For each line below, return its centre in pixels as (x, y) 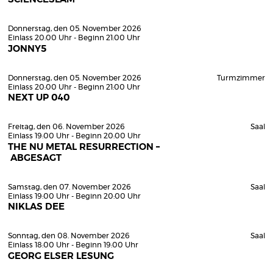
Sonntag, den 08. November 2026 (69, 236)
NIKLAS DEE (36, 207)
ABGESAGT (35, 158)
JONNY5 (27, 49)
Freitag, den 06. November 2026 (66, 127)
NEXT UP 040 (39, 98)
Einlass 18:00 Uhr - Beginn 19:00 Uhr (73, 245)
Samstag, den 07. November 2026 (69, 187)
